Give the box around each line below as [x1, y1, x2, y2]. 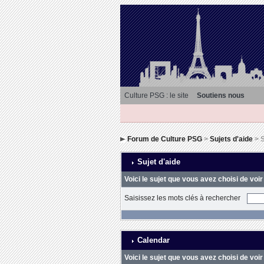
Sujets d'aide [209, 135, 253, 143]
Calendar [134, 236, 170, 245]
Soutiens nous [197, 91, 245, 100]
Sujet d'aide [134, 157, 180, 166]
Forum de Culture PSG [127, 135, 202, 143]
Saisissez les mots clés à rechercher [124, 194, 244, 203]
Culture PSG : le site [124, 91, 189, 100]
